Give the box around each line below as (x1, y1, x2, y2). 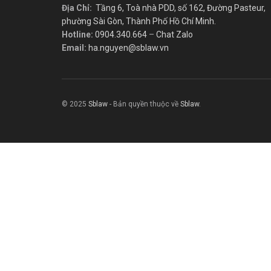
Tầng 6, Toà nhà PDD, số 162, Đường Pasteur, (96, 2, 266, 13)
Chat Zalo (156, 29, 193, 39)
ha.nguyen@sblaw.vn (88, 42, 169, 53)
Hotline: (62, 29, 93, 39)
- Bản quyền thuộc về (108, 99, 180, 108)
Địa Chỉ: (62, 2, 92, 13)
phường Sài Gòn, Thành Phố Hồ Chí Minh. (62, 16, 216, 26)
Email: (62, 42, 87, 53)
